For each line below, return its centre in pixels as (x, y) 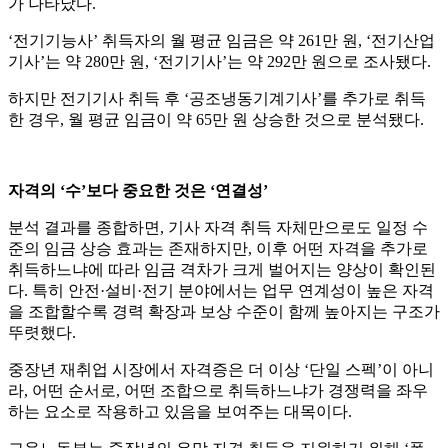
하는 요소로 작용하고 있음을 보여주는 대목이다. (180, 412)
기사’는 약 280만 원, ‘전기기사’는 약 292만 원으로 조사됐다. (219, 62)
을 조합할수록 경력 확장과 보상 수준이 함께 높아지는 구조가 (224, 312)
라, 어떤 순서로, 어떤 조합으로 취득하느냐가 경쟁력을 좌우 (218, 391)
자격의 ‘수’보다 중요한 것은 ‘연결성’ (138, 191)
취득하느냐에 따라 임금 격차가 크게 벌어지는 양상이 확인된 (222, 270)
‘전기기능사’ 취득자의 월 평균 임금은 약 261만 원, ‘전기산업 (221, 41)
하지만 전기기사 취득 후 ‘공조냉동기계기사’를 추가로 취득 (217, 99)
